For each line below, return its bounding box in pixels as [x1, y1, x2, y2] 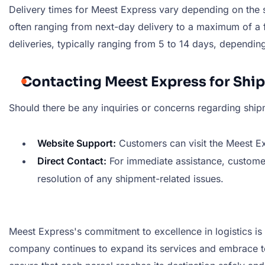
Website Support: [37, 137, 116, 150]
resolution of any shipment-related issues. [37, 173, 224, 185]
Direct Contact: [37, 155, 106, 167]
